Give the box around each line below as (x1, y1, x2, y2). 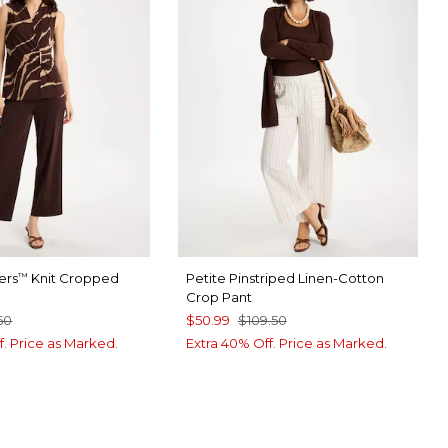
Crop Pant (185, 288, 252, 305)
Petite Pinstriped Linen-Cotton (185, 269, 384, 286)
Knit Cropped (28, 269, 120, 286)
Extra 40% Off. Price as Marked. (185, 334, 387, 351)
